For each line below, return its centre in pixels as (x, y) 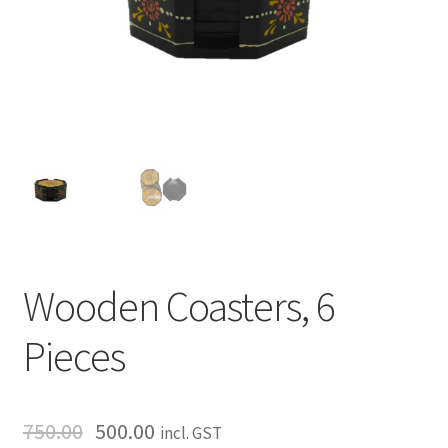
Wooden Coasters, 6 (178, 306)
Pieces (73, 356)
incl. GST (191, 433)
